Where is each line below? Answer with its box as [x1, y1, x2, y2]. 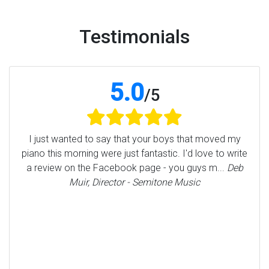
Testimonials [79, 25, 190, 49]
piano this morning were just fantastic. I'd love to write [22, 148, 247, 160]
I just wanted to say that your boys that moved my [28, 133, 241, 145]
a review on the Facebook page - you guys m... [26, 162, 227, 174]
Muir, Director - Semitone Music [69, 177, 200, 189]
